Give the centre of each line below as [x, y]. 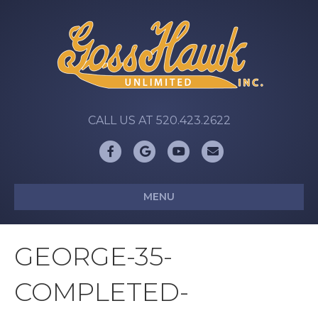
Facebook [138, 150]
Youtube [203, 150]
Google [165, 150]
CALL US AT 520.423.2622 [159, 120]
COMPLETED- [102, 292]
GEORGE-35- [93, 256]
